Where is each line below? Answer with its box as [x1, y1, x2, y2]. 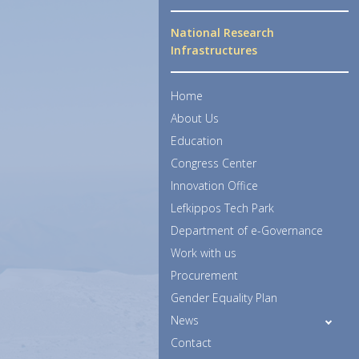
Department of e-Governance [171, 223, 323, 238]
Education [171, 133, 223, 148]
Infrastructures [171, 42, 257, 58]
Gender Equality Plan [171, 290, 277, 305]
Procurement [171, 268, 238, 283]
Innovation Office [171, 178, 258, 193]
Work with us [171, 245, 236, 260]
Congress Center [171, 155, 256, 171]
